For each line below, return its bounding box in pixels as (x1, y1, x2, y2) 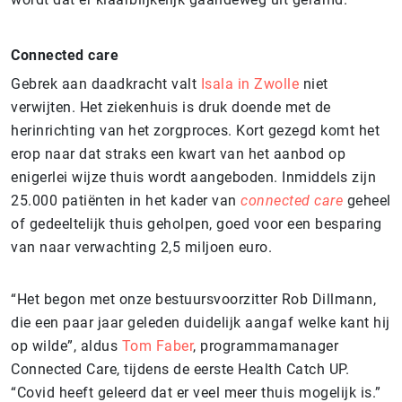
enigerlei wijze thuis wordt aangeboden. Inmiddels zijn (11, 168, 376, 186)
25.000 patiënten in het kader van (11, 191, 240, 209)
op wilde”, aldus (11, 336, 122, 354)
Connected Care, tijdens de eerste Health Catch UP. (11, 360, 349, 378)
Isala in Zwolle (197, 74, 299, 92)
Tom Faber (121, 336, 193, 354)
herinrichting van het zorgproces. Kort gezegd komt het (11, 121, 380, 139)
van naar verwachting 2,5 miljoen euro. (11, 238, 272, 256)
